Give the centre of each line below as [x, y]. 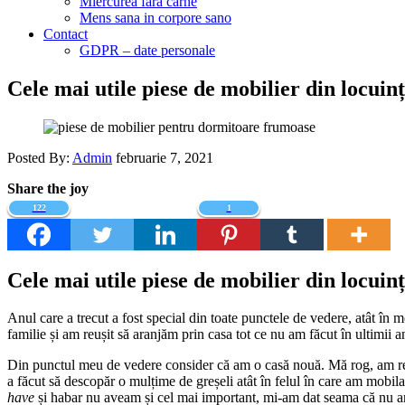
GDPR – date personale [147, 50]
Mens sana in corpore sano [155, 17]
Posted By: [40, 157]
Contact [66, 33]
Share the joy [48, 188]
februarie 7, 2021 [165, 157]
